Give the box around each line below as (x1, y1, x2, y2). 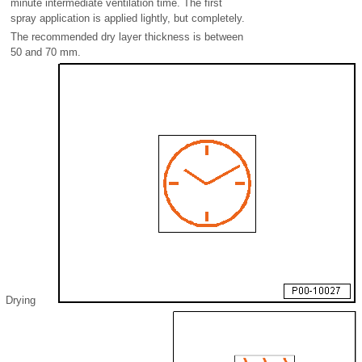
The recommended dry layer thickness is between (11, 31, 243, 44)
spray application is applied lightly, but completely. (11, 12, 245, 25)
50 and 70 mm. (11, 46, 81, 59)
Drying (6, 294, 36, 307)
